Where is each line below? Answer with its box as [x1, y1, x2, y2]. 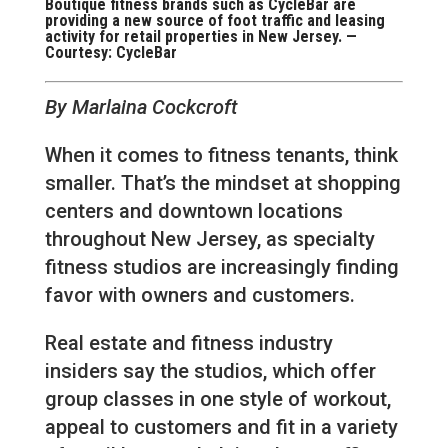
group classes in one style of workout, [44, 387, 391, 412]
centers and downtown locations [44, 199, 343, 224]
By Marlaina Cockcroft [44, 95, 237, 120]
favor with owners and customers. [44, 283, 355, 308]
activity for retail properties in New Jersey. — [44, 27, 357, 47]
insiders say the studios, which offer [44, 359, 376, 384]
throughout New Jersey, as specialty [44, 227, 375, 252]
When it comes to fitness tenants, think [44, 143, 398, 168]
